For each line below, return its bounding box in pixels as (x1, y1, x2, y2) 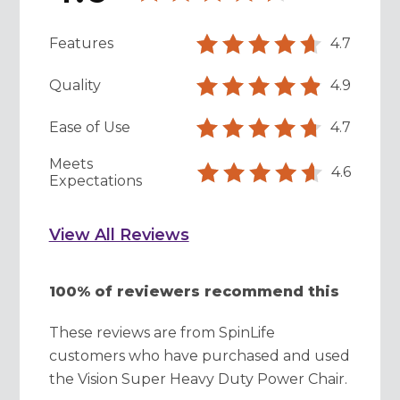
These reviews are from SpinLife (48, 323, 275, 341)
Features (48, 35, 113, 53)
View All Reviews (48, 224, 189, 245)
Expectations (48, 171, 142, 189)
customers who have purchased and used (48, 346, 350, 364)
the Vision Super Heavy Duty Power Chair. (48, 370, 347, 387)
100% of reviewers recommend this (48, 282, 339, 300)
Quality (48, 77, 101, 95)
